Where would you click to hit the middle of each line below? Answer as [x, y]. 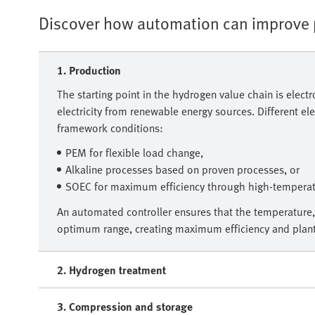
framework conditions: [110, 128]
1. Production [89, 71]
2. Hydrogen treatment [111, 270]
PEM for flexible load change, [134, 153]
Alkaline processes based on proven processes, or [182, 170]
